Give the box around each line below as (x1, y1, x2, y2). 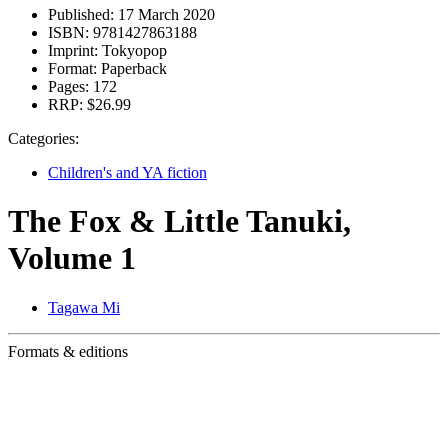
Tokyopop (98, 42, 167, 59)
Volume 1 (8, 240, 136, 277)
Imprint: (48, 42, 98, 59)
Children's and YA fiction (48, 164, 207, 181)
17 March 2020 (114, 6, 215, 23)
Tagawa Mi (48, 298, 120, 316)
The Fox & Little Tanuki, (8, 203, 351, 240)
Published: (48, 6, 114, 23)
